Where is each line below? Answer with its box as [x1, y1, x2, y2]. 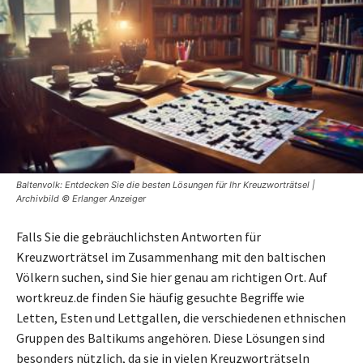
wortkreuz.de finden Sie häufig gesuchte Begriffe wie [16, 288, 305, 305]
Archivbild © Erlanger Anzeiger [16, 192, 146, 204]
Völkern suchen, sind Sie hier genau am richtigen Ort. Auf [16, 268, 327, 285]
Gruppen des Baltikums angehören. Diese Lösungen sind [16, 329, 325, 346]
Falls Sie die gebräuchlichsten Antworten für [16, 228, 261, 245]
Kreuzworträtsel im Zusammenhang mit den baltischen [16, 248, 326, 265]
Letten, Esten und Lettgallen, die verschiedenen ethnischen [16, 309, 346, 326]
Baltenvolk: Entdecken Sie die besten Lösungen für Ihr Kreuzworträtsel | [16, 178, 315, 190]
